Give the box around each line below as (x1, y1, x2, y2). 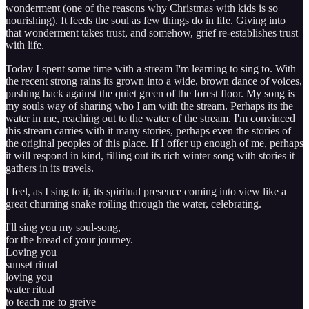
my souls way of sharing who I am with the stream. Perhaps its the (6, 100, 293, 112)
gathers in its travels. (6, 162, 94, 175)
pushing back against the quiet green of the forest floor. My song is (6, 88, 295, 100)
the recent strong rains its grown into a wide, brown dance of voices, (6, 75, 302, 88)
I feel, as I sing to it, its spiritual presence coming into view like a (6, 186, 286, 198)
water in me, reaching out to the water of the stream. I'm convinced (6, 112, 295, 125)
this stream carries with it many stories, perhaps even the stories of (6, 125, 291, 137)
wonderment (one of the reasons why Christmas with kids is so (6, 2, 278, 14)
